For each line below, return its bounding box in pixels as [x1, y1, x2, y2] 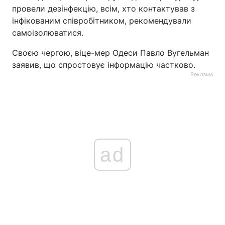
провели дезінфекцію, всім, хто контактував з [12, 4, 195, 14]
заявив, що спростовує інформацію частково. [12, 60, 195, 70]
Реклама [190, 71, 213, 78]
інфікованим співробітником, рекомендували [12, 16, 191, 26]
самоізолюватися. [12, 28, 83, 38]
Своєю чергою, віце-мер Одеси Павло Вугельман [12, 48, 209, 58]
